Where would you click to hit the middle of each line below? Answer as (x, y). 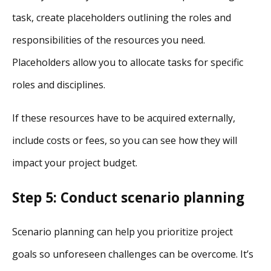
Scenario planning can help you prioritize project (122, 232)
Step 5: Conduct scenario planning (128, 197)
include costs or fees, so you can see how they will (125, 140)
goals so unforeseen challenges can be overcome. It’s (133, 254)
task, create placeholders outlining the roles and (122, 17)
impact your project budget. (75, 162)
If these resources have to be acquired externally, (124, 118)
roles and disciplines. (59, 84)
